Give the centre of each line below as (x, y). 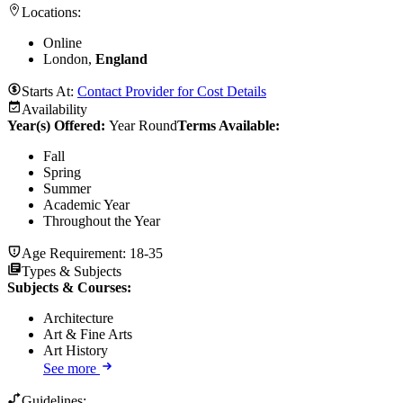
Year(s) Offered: (58, 126)
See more (70, 369)
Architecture (78, 318)
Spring (62, 173)
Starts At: (49, 92)
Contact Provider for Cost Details (172, 92)
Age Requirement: (76, 254)
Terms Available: (228, 126)
